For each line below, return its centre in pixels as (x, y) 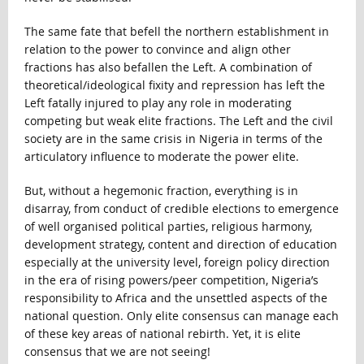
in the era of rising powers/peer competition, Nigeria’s (171, 279)
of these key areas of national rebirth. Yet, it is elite (162, 333)
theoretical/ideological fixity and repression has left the (174, 84)
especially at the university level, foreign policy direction (177, 262)
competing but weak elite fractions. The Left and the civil (178, 120)
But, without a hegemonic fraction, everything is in (161, 190)
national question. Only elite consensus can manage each (181, 315)
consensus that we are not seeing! (117, 351)
